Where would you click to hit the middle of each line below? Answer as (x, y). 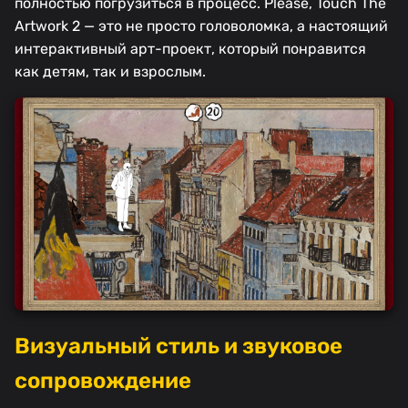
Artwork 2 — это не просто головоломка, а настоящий (201, 26)
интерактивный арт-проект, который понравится (190, 49)
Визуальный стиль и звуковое (178, 347)
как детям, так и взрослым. (110, 72)
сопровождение (103, 381)
